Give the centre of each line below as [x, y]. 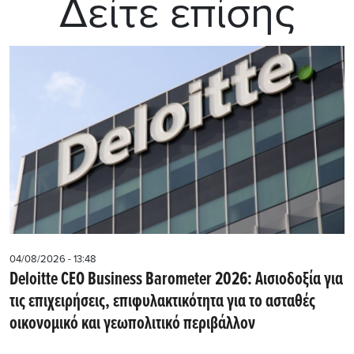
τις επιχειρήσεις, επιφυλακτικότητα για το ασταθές [162, 302]
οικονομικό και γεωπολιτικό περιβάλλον [132, 324]
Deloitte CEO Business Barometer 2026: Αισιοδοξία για [176, 280]
